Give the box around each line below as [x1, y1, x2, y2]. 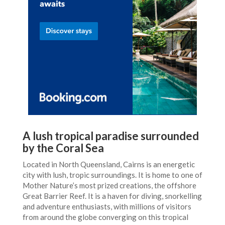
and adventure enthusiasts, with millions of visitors [23, 202, 191, 211]
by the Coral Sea [23, 141, 104, 155]
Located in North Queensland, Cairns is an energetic [23, 160, 195, 169]
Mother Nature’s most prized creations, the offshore [23, 181, 196, 190]
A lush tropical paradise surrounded [23, 129, 199, 143]
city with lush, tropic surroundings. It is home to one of [23, 170, 202, 179]
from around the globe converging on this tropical [23, 212, 188, 221]
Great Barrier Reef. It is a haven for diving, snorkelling [23, 191, 202, 200]
